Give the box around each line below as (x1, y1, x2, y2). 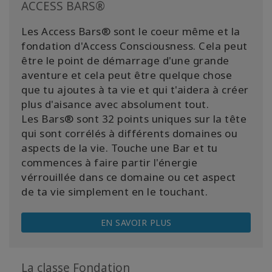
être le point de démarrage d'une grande (21, 53, 229, 68)
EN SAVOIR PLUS (100, 217, 172, 229)
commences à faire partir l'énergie (21, 155, 197, 170)
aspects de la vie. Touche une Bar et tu (21, 141, 218, 155)
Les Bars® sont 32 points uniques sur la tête (21, 112, 246, 126)
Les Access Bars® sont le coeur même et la (21, 24, 240, 39)
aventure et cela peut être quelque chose (21, 68, 232, 83)
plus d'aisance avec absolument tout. (21, 97, 209, 112)
